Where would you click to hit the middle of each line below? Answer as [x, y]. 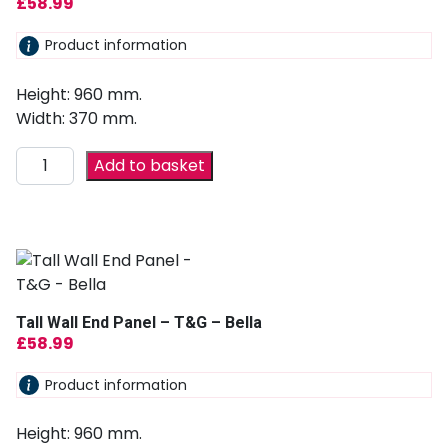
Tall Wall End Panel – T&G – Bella [139, 322]
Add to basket [150, 165]
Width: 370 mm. [76, 118]
